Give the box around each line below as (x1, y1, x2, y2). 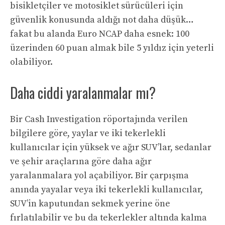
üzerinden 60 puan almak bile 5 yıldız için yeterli (10, 42, 214, 54)
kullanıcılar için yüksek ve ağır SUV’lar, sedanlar (10, 142, 211, 154)
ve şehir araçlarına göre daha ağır (10, 156, 152, 168)
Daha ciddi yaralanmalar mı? (10, 82, 156, 103)
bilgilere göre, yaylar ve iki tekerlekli (10, 128, 166, 140)
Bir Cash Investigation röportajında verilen (10, 114, 188, 126)
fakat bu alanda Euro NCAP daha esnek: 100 (10, 28, 189, 40)
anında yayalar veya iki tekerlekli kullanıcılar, (10, 184, 203, 196)
